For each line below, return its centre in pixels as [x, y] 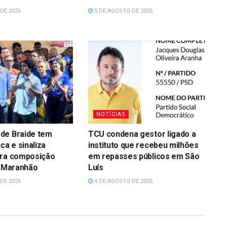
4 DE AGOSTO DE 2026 [122, 181]
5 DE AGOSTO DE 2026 [122, 11]
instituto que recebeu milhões [143, 145]
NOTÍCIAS [111, 115]
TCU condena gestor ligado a [142, 134]
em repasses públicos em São [144, 157]
